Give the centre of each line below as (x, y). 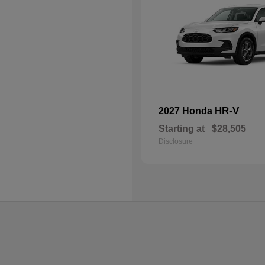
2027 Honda (187, 111)
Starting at (182, 129)
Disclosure (176, 141)
